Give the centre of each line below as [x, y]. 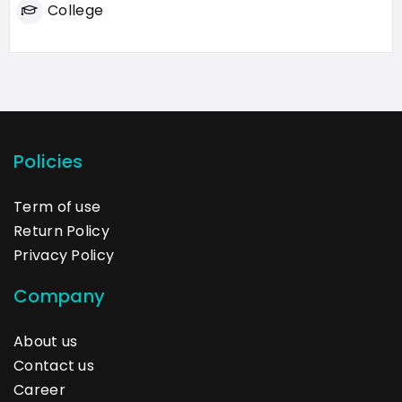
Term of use [57, 206]
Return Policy [61, 231]
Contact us [54, 365]
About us [46, 341]
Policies [48, 161]
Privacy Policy [64, 255]
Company [60, 296]
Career [39, 389]
